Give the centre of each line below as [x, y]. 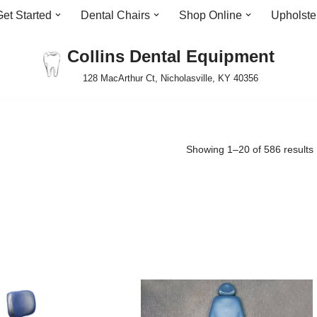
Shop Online [211, 15]
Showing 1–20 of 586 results [250, 149]
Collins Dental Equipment [171, 56]
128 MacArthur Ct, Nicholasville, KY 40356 [171, 78]
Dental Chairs [115, 15]
